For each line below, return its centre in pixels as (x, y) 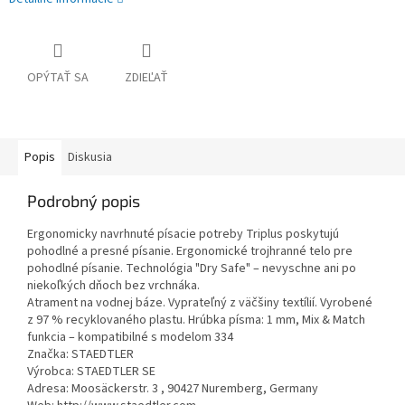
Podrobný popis (84, 201)
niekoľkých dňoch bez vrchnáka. (113, 286)
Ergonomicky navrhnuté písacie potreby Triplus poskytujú (183, 235)
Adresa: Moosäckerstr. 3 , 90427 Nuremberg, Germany (173, 389)
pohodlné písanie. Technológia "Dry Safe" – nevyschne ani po (192, 269)
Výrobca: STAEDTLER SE (91, 372)
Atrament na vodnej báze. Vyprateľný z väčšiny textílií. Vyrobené (200, 303)
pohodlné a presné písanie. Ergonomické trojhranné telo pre (190, 252)
